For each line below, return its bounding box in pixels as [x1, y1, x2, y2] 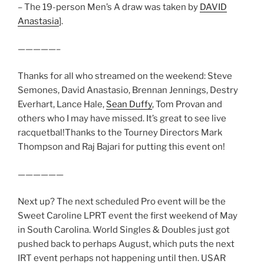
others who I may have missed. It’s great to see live [18, 113, 226, 124]
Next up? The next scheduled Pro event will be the [18, 196, 226, 207]
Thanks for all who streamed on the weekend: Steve [18, 71, 232, 82]
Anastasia [18, 16, 59, 27]
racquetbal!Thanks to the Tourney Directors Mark [18, 127, 222, 138]
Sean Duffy [106, 99, 152, 110]
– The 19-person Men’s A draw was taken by [18, 2, 200, 13]
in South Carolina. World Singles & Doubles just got [18, 225, 230, 236]
